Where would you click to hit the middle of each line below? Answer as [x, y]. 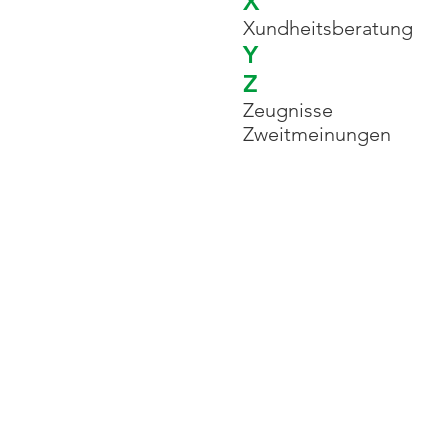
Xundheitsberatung [328, 28]
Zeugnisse [288, 110]
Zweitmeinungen [317, 134]
